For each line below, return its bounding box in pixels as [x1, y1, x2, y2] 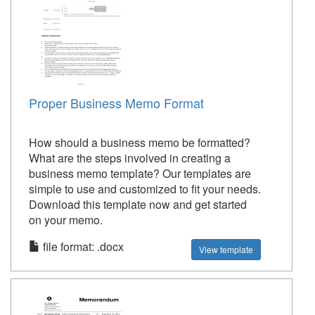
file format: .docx [40, 238, 124, 255]
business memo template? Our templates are [29, 165, 251, 181]
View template [199, 243, 254, 255]
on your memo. [29, 212, 103, 228]
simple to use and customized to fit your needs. [29, 181, 261, 197]
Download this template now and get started [29, 196, 247, 212]
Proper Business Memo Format [29, 94, 204, 112]
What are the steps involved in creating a [29, 150, 231, 166]
